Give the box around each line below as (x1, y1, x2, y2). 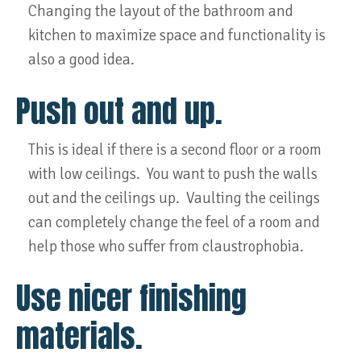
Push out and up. (16, 88, 222, 134)
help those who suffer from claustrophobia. (28, 237, 304, 256)
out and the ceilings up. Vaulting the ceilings (28, 189, 320, 208)
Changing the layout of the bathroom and (28, 2, 293, 21)
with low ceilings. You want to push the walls (28, 164, 317, 184)
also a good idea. (28, 50, 135, 69)
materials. (16, 313, 143, 359)
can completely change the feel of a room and (28, 213, 320, 232)
